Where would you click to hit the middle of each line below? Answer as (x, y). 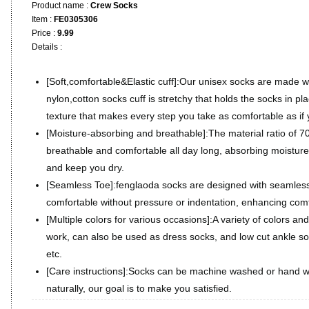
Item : (43, 19)
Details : (47, 47)
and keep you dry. (85, 168)
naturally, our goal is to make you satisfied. (139, 288)
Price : (44, 33)
